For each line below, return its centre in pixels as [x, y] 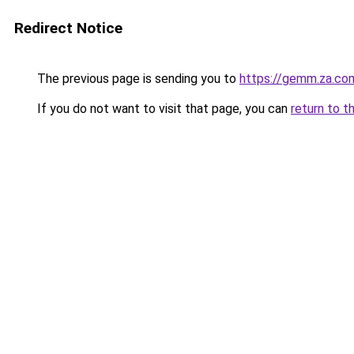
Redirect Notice [68, 28]
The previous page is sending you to [137, 79]
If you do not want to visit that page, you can [162, 109]
